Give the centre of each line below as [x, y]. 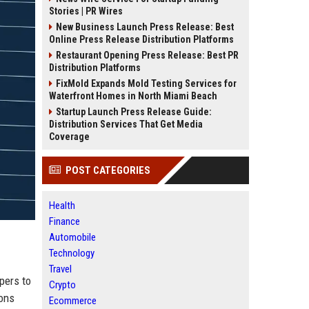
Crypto [62, 285]
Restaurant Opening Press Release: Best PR [147, 55]
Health [62, 206]
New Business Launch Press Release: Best [145, 27]
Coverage [69, 137]
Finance [64, 221]
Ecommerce [73, 301]
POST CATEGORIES [108, 170]
